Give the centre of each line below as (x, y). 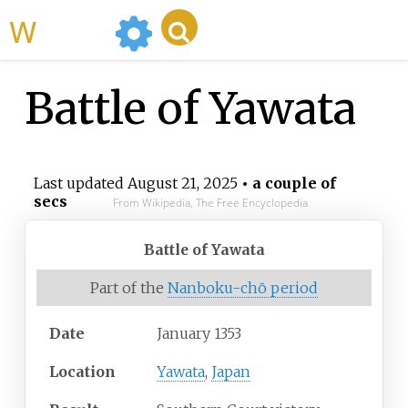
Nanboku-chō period (243, 288)
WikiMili (72, 30)
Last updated (80, 184)
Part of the (129, 288)
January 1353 (199, 334)
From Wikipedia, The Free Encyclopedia (210, 203)
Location (82, 372)
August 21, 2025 (182, 184)
